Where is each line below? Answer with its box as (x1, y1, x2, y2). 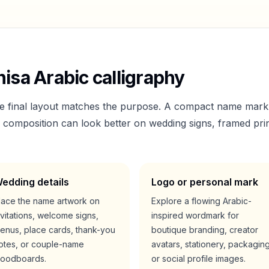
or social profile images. (151, 253, 246, 264)
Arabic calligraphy (29, 67, 185, 88)
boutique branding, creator (151, 225, 258, 235)
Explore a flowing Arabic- (151, 196, 252, 206)
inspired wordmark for (151, 210, 239, 220)
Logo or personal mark (151, 176, 258, 188)
